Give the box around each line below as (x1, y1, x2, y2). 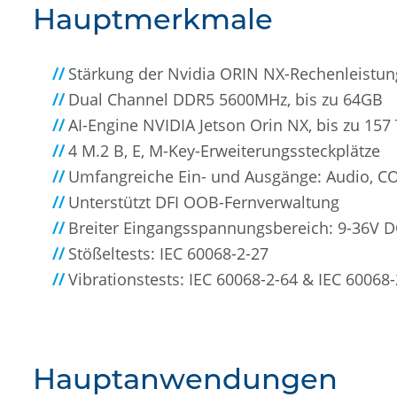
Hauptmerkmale (33, 2, 273, 36)
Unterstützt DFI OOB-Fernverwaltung (68, 191, 339, 213)
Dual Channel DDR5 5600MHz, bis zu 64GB (68, 89, 383, 110)
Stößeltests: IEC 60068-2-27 (68, 243, 269, 264)
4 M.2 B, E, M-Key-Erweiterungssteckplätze (68, 140, 380, 161)
